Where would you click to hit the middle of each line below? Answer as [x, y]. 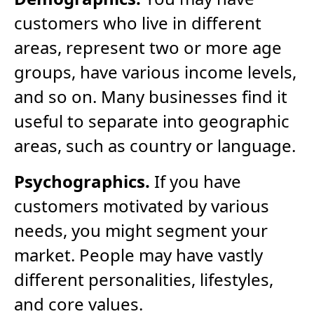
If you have [196, 182]
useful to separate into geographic [152, 121]
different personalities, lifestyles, [144, 280]
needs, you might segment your [141, 231]
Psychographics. [82, 182]
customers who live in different [138, 23]
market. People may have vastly [138, 255]
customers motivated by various [142, 206]
